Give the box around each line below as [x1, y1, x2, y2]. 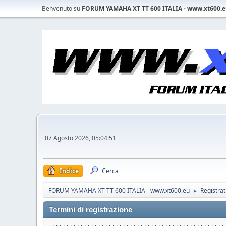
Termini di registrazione [49, 206, 132, 214]
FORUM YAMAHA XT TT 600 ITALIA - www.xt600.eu [48, 186, 190, 195]
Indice [60, 166, 79, 176]
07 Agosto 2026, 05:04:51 [45, 133, 116, 142]
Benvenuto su [42, 4, 82, 13]
